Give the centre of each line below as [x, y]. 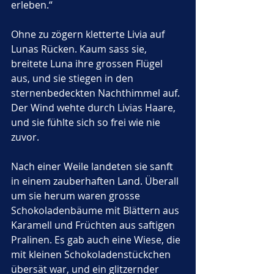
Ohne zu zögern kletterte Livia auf [89, 34]
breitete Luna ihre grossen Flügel [88, 64]
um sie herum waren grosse [77, 196]
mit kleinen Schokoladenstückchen [92, 254]
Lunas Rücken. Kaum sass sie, [80, 49]
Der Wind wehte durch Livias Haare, [94, 108]
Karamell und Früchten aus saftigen [94, 225]
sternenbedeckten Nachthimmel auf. [97, 93]
